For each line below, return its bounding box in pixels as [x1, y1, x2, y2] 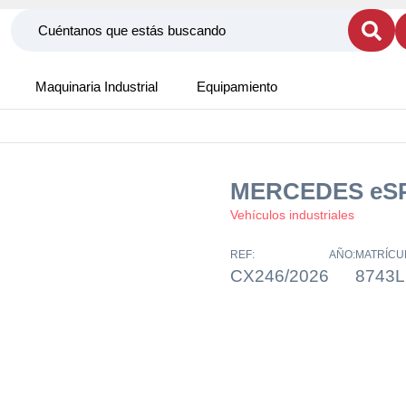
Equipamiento [197, 79, 277, 94]
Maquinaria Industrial [35, 79, 158, 94]
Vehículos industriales [230, 208, 354, 222]
